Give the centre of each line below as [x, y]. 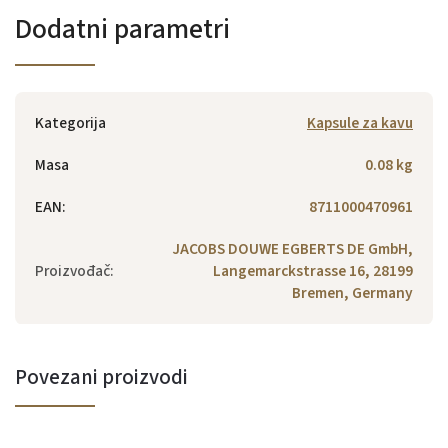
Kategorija [70, 122]
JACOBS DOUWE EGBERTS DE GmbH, [292, 248]
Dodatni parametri [122, 28]
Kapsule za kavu [360, 122]
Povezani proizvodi [101, 376]
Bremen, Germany [352, 292]
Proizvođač [72, 270]
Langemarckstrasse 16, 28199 [313, 270]
